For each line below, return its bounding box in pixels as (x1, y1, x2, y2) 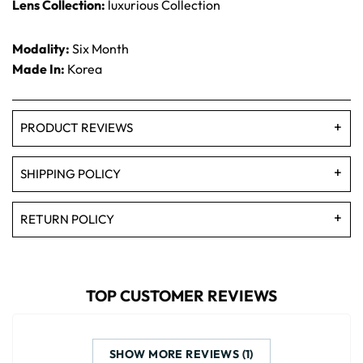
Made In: (12, 60, 65, 77)
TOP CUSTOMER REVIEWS (86, 285, 277, 305)
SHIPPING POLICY (20, 165, 121, 181)
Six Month (70, 40, 129, 57)
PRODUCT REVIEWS (20, 120, 133, 136)
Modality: (12, 40, 70, 57)
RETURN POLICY (20, 211, 114, 227)
